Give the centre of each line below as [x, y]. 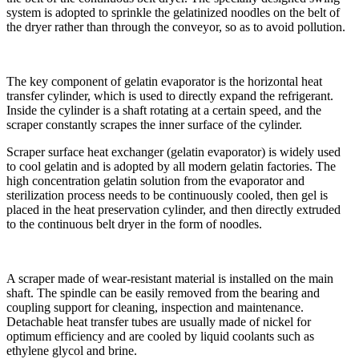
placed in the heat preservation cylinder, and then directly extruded [173, 209]
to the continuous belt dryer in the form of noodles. [134, 224]
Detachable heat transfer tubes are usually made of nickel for [159, 321]
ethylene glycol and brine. [72, 350]
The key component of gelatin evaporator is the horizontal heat [164, 81]
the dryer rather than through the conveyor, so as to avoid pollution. [176, 26]
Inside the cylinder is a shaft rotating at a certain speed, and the [164, 110]
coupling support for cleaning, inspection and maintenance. [155, 307]
